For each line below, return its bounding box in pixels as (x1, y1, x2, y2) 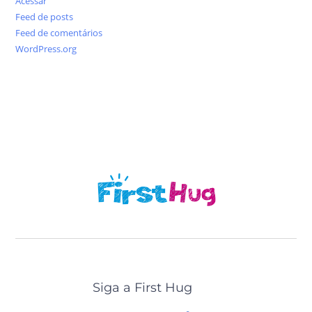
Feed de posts (15, 10, 74, 23)
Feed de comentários (15, 26, 103, 39)
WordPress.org (15, 42, 77, 55)
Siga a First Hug (93, 279, 193, 295)
